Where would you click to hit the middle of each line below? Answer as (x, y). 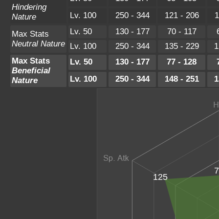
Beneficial (31, 70)
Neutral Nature (38, 44)
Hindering (29, 7)
